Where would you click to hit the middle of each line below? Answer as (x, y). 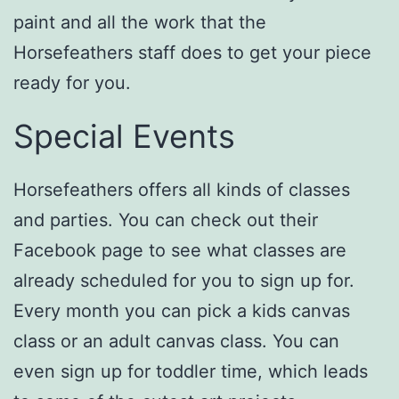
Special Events (124, 137)
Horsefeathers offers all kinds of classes (182, 190)
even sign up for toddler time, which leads (191, 372)
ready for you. (72, 83)
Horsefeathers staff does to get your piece (192, 53)
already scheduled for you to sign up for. (184, 281)
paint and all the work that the (140, 23)
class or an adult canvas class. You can (176, 342)
